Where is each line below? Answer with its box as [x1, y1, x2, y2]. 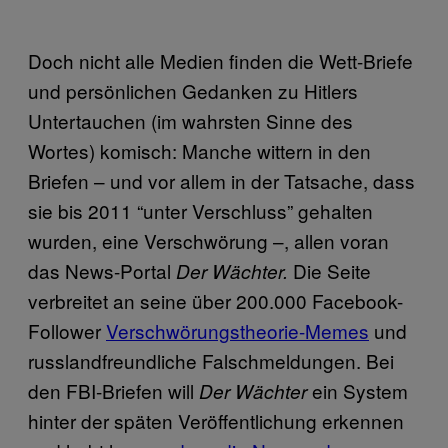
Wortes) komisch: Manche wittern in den [28, 137, 371, 165]
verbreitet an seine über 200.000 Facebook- [28, 287, 403, 315]
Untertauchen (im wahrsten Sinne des [28, 107, 353, 135]
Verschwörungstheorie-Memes [106, 317, 369, 345]
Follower [28, 317, 106, 345]
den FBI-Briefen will [28, 377, 199, 405]
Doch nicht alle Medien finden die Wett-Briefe [28, 47, 413, 75]
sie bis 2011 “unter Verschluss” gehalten [28, 197, 373, 225]
